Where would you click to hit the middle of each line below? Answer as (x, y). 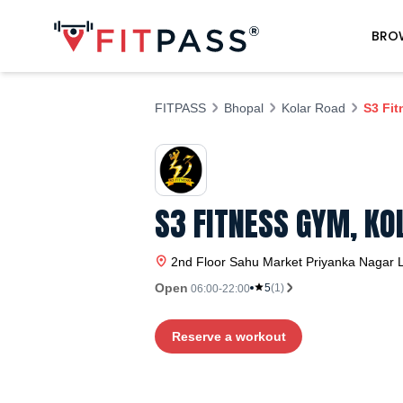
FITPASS (180, 108)
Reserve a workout (228, 336)
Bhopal (244, 108)
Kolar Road (313, 108)
